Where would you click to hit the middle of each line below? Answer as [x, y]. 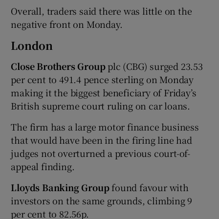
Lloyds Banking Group [60, 187]
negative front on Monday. [67, 24]
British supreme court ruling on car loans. [101, 106]
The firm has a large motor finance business [105, 127]
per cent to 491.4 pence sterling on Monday [102, 79]
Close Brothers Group [58, 66]
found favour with [149, 187]
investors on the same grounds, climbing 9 [102, 201]
